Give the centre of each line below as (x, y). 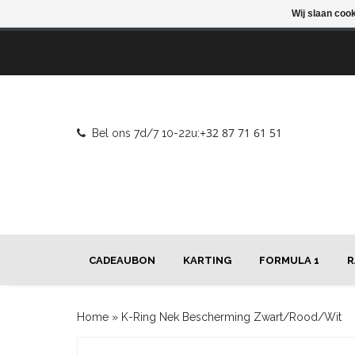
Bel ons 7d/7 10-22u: (146, 133)
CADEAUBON (122, 260)
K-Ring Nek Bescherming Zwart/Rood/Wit (231, 317)
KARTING (207, 260)
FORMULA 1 (289, 260)
